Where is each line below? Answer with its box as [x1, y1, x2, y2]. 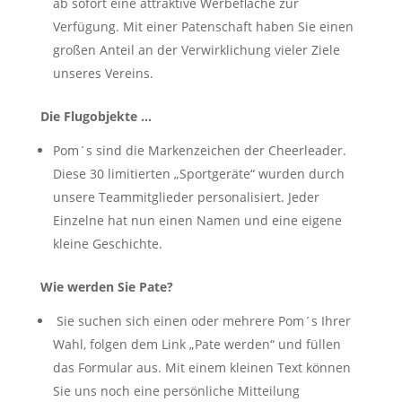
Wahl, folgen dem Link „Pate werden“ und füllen [52, 336, 341, 353]
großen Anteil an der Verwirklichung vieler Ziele [52, 41, 340, 58]
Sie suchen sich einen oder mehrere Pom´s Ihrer [52, 312, 351, 329]
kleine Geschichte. [52, 235, 162, 252]
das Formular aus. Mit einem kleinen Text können [52, 359, 351, 376]
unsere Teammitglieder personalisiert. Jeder [52, 188, 319, 205]
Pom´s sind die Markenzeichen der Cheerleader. [52, 142, 346, 159]
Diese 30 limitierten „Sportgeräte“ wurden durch [52, 165, 345, 182]
